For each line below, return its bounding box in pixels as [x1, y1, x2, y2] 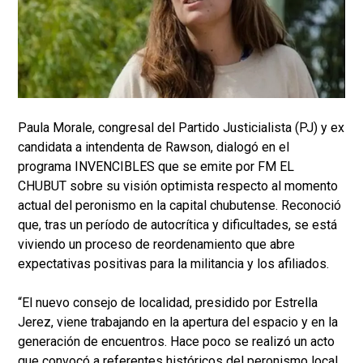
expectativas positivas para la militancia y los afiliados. [18, 256, 329, 272]
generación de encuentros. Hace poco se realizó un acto [18, 334, 335, 350]
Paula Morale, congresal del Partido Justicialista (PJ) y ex [18, 120, 344, 136]
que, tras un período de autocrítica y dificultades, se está [18, 217, 337, 233]
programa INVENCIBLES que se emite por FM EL [18, 159, 294, 175]
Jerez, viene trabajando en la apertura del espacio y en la [18, 314, 338, 331]
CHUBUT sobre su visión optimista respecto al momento [18, 178, 338, 194]
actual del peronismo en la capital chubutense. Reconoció [18, 198, 341, 214]
